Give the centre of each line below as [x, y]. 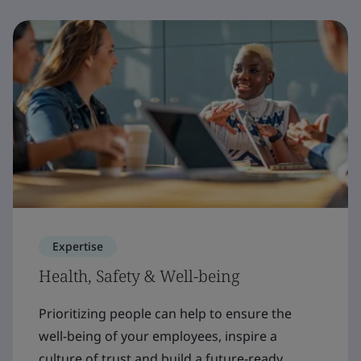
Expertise [78, 246]
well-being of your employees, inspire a [158, 336]
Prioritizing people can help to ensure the [165, 313]
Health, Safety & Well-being [139, 276]
